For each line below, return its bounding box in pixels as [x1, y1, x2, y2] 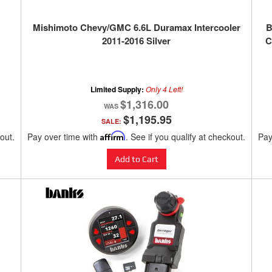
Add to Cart [114, 154, 158, 165]
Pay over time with [27, 131, 100, 143]
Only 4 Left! [145, 84, 183, 95]
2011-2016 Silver [102, 34, 171, 48]
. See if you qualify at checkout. [126, 131, 245, 143]
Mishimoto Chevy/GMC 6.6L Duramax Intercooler [32, 21, 240, 35]
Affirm [100, 131, 126, 141]
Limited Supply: [90, 84, 146, 95]
